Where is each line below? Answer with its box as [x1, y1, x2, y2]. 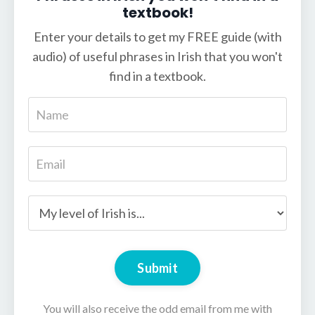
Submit [137, 259, 178, 276]
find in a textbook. [109, 68, 206, 84]
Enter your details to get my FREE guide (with [33, 29, 282, 45]
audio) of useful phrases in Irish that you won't [32, 49, 283, 65]
